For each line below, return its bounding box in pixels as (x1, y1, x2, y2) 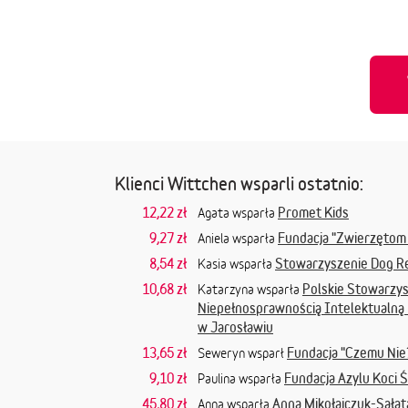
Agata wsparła (198, 205, 278, 220)
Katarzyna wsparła (198, 281, 302, 297)
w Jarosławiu (198, 319, 273, 335)
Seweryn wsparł (198, 345, 287, 361)
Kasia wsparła (198, 256, 275, 271)
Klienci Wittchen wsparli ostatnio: (115, 173, 363, 194)
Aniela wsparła (198, 230, 278, 246)
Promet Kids (278, 204, 349, 220)
